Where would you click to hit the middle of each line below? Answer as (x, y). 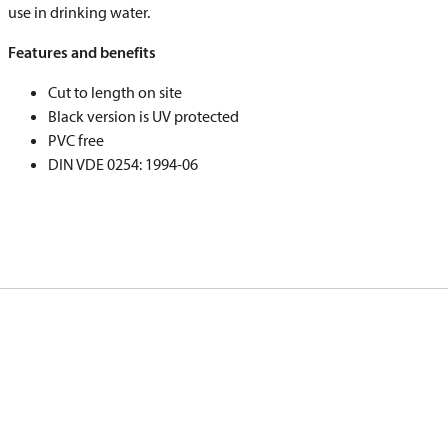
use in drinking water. (79, 12)
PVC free (76, 140)
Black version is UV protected (143, 116)
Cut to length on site (115, 92)
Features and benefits (82, 52)
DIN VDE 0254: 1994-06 (123, 164)
